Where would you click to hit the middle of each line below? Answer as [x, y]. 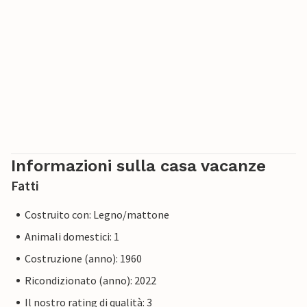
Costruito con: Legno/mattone [97, 215]
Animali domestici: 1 [72, 237]
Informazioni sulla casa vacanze [138, 166]
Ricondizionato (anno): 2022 [90, 281]
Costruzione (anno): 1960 [83, 259]
